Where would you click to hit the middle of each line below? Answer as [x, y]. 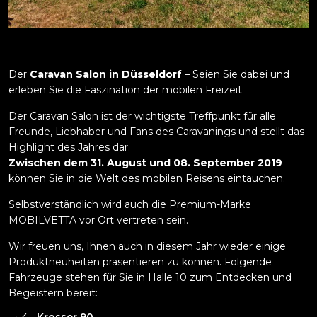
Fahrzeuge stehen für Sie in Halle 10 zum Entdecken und [150, 277]
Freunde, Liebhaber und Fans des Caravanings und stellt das [156, 131]
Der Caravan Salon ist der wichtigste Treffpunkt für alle [142, 116]
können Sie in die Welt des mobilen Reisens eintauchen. [147, 178]
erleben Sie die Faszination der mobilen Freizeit [125, 90]
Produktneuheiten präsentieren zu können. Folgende [140, 261]
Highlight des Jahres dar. [69, 147]
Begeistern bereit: [53, 293]
